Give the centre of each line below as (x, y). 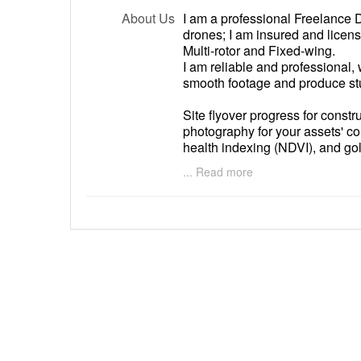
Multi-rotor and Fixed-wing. (259, 51)
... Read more (218, 172)
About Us (148, 19)
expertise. (211, 164)
